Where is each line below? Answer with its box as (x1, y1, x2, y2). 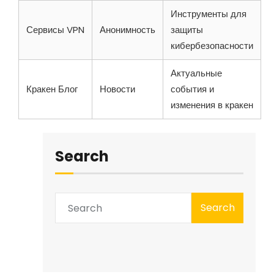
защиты (171, 23, 203, 36)
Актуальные (171, 66, 222, 80)
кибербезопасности (171, 39, 253, 52)
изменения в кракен (171, 98, 253, 111)
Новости (100, 82, 135, 95)
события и (171, 82, 214, 95)
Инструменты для (171, 7, 246, 20)
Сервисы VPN (26, 23, 84, 36)
